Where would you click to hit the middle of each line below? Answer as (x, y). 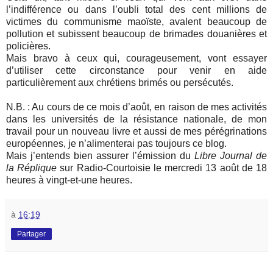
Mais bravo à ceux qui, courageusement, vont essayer (136, 58)
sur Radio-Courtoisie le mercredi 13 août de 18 (162, 168)
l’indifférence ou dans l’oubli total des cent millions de (136, 10)
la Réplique (32, 168)
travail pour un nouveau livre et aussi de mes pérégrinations (136, 132)
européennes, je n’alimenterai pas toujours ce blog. (116, 144)
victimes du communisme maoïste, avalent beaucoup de (136, 22)
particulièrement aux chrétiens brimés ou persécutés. (120, 83)
